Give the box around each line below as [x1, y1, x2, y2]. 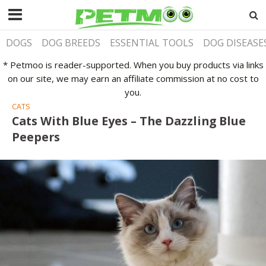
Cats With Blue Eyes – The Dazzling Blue [12, 112, 246, 129]
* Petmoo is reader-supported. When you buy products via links [2, 58, 264, 71]
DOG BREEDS [42, 36, 101, 49]
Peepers [12, 128, 60, 145]
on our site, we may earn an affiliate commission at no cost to [7, 72, 259, 84]
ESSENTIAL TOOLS [110, 36, 194, 49]
